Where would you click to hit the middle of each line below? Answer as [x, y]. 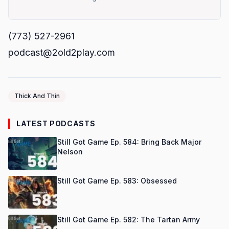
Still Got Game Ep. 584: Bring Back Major [129, 142]
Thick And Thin [37, 96]
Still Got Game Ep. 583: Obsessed [117, 181]
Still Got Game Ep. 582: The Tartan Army [129, 220]
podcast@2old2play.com [62, 52]
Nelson [70, 152]
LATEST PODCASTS [56, 123]
